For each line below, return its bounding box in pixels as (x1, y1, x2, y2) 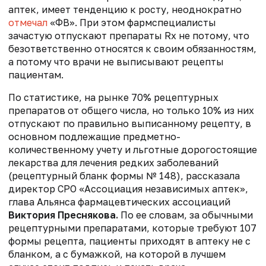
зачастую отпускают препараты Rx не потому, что (8, 30, 249, 42)
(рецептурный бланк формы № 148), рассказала (8, 170, 240, 182)
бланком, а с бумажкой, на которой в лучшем (8, 248, 226, 261)
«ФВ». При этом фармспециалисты (47, 17, 216, 29)
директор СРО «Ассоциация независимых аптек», (8, 183, 248, 195)
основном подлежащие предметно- (8, 131, 180, 143)
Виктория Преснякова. (8, 209, 121, 221)
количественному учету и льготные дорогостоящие (8, 144, 257, 156)
